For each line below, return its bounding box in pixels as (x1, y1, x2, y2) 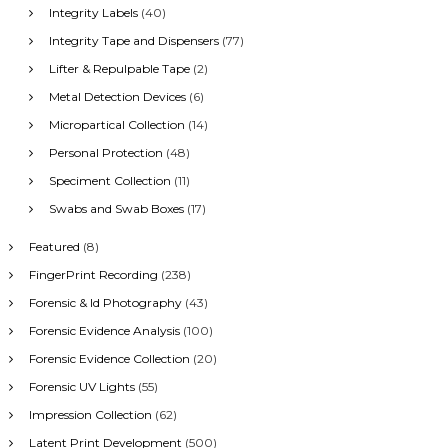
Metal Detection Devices (48, 88, 186, 104)
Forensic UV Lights (28, 378, 135, 394)
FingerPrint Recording (28, 266, 158, 282)
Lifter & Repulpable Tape (48, 60, 190, 76)
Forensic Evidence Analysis (28, 322, 180, 338)
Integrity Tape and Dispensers (48, 32, 219, 48)
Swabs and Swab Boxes (48, 200, 184, 216)
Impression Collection (28, 406, 152, 422)
